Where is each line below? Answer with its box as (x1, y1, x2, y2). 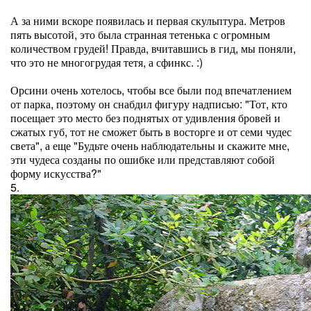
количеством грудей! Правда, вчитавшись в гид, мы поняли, (10, 40, 296, 56)
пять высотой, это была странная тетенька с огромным (10, 26, 270, 42)
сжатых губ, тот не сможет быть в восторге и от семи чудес (10, 124, 292, 140)
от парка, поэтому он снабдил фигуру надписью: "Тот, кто (10, 96, 287, 112)
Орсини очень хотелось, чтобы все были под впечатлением (10, 82, 292, 98)
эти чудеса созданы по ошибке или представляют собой (10, 151, 275, 167)
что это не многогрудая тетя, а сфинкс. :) (10, 54, 203, 70)
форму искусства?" (10, 165, 101, 181)
